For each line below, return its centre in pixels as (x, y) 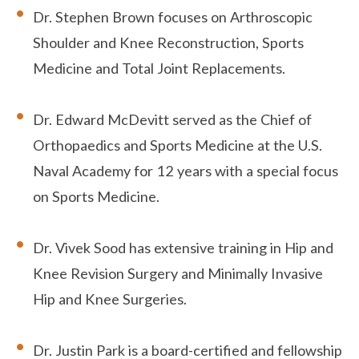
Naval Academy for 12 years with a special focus (186, 171)
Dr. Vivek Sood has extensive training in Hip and (184, 248)
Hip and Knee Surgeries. (110, 299)
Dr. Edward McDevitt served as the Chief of (173, 120)
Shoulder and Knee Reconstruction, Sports (169, 43)
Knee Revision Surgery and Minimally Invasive (178, 274)
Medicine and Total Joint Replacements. (159, 69)
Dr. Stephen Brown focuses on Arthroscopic (173, 17)
